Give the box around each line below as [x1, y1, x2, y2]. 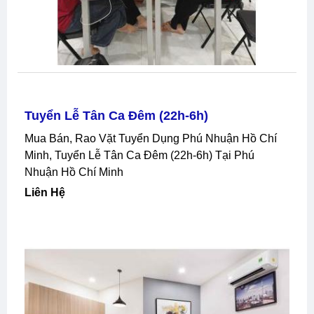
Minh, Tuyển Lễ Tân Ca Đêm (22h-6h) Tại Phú [25, 149, 254, 161]
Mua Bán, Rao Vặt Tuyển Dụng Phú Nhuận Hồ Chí [25, 132, 34, 144]
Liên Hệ [32, 186, 65, 198]
